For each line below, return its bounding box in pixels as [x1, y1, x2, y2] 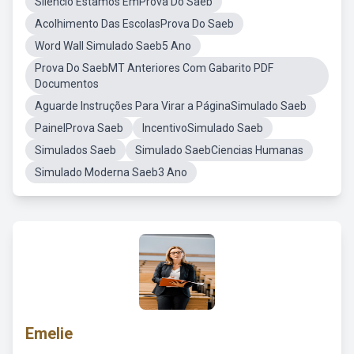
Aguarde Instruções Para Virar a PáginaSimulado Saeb [35, 100, 307, 112]
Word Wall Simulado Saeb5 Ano [35, 40, 191, 52]
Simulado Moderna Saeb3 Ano [35, 166, 187, 179]
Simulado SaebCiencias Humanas [135, 144, 303, 156]
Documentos [35, 77, 99, 90]
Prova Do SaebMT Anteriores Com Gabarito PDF [35, 62, 273, 74]
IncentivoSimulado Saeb [142, 122, 263, 134]
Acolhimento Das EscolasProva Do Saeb [35, 17, 234, 30]
